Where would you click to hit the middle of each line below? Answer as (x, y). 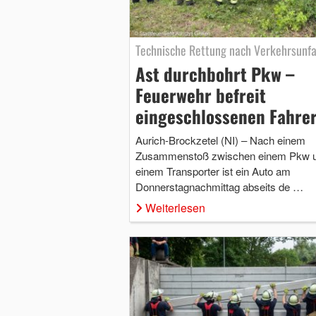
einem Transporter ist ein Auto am (213, 171)
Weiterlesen (175, 207)
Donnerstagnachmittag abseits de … (219, 186)
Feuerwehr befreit (200, 95)
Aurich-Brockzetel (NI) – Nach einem (220, 140)
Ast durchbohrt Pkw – (214, 73)
